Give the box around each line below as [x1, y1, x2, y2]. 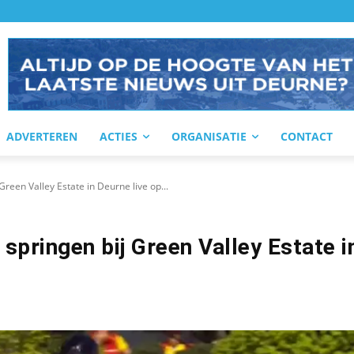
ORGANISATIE [171, 129, 247, 144]
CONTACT [281, 129, 333, 144]
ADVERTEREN [6, 129, 77, 144]
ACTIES [100, 129, 137, 144]
